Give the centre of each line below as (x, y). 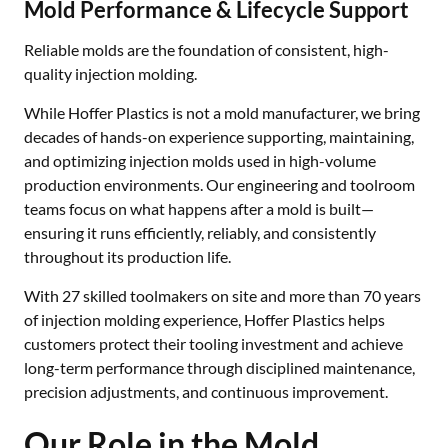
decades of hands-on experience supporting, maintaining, (219, 136)
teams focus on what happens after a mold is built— (199, 208)
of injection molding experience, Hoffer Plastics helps (204, 319)
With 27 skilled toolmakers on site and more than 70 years (222, 295)
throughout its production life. (127, 256)
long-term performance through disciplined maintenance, (219, 367)
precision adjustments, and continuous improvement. (206, 391)
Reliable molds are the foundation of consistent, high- (206, 49)
